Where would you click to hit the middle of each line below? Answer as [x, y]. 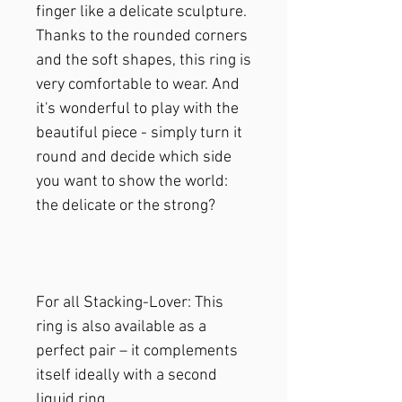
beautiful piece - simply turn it [139, 134]
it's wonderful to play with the [137, 109]
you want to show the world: [132, 182]
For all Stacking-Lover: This [130, 303]
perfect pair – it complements [137, 352]
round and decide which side [134, 158]
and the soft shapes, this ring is [144, 61]
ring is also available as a [121, 328]
